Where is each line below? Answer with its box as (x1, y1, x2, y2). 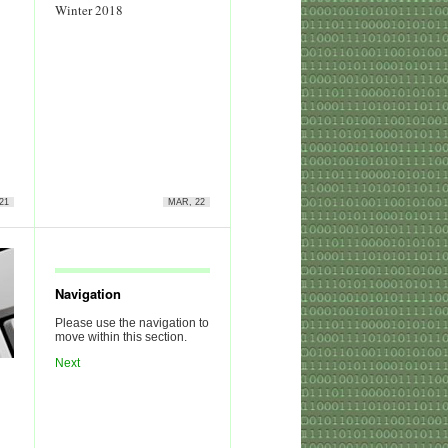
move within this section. (55, 330, 187, 344)
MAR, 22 (168, 197, 205, 207)
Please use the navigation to (55, 316, 209, 330)
